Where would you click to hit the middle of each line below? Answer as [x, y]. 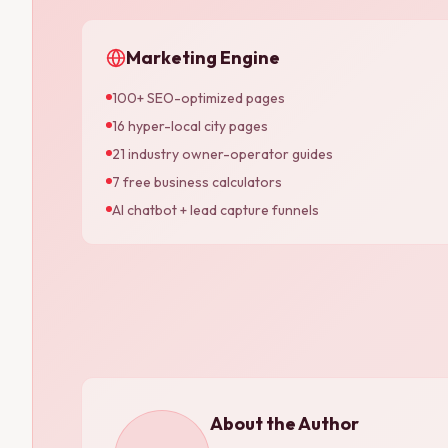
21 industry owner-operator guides [222, 153]
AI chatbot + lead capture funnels [215, 209]
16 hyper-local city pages [190, 125]
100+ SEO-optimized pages [198, 97]
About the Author [284, 423]
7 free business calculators [197, 181]
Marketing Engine [203, 57]
